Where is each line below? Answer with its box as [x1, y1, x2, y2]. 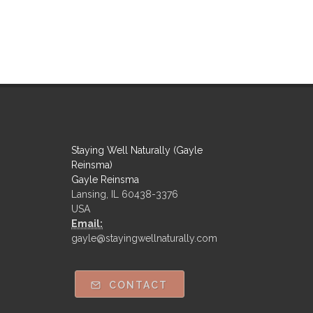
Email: [71, 218, 103, 230]
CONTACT [105, 279, 168, 291]
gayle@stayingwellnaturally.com [71, 233, 217, 245]
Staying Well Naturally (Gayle [71, 145, 203, 156]
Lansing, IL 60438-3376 [71, 189, 178, 201]
